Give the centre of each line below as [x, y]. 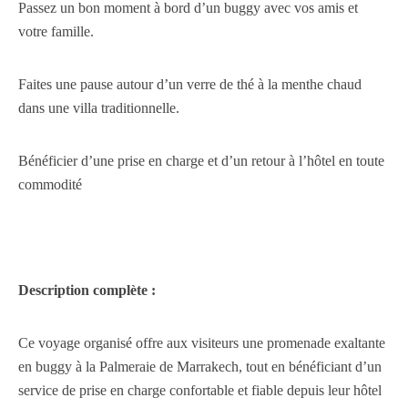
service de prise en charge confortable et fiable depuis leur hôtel [200, 390]
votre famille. [56, 31]
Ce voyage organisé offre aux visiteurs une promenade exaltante [202, 343]
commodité [50, 184]
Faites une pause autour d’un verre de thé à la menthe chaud [190, 84]
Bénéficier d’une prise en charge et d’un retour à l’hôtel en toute [201, 161]
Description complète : [87, 290]
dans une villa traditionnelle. [99, 108]
